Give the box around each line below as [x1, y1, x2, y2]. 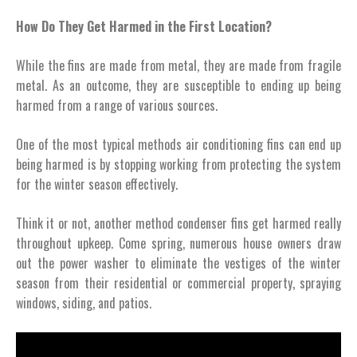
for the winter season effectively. [16, 174, 178, 194]
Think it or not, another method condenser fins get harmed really [16, 213, 341, 233]
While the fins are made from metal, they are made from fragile [16, 55, 341, 75]
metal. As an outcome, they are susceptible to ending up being [16, 75, 341, 95]
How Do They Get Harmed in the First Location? [16, 16, 272, 36]
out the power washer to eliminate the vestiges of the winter [16, 253, 341, 273]
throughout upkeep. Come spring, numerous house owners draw [16, 233, 341, 253]
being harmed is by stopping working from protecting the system [16, 154, 341, 174]
